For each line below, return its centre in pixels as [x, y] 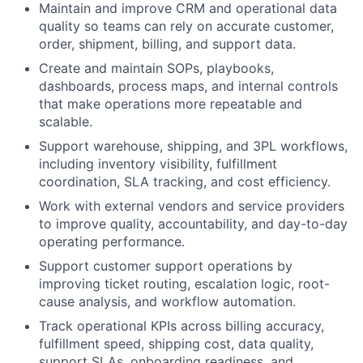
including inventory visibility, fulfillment [158, 164]
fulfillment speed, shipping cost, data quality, [176, 344]
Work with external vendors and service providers [192, 206]
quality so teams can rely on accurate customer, [186, 26]
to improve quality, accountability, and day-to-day [193, 224]
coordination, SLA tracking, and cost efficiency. [185, 182]
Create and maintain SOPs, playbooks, [156, 68]
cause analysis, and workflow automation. [167, 302]
